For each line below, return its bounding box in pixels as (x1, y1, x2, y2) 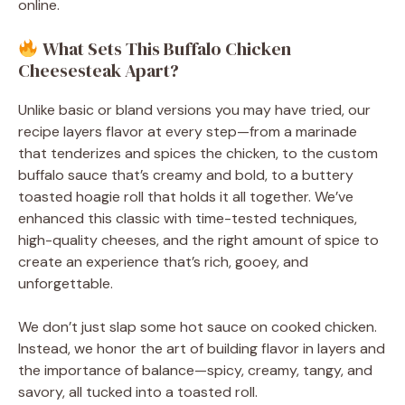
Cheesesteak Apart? (18, 57, 179, 83)
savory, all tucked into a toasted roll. (18, 381, 258, 401)
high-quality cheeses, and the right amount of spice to (18, 230, 379, 250)
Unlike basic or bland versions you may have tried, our (18, 99, 371, 119)
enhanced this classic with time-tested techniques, (18, 208, 357, 228)
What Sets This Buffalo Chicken (38, 35, 291, 61)
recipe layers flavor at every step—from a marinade (18, 121, 357, 141)
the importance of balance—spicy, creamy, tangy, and (18, 360, 372, 380)
